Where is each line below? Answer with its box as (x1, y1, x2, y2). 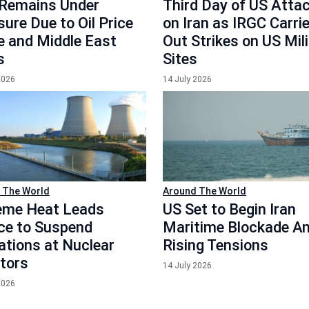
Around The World (163, 185, 246, 197)
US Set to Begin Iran (163, 200, 296, 218)
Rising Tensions (163, 236, 268, 254)
